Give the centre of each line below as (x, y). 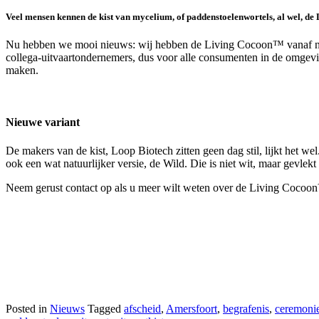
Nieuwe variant (43, 122)
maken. (22, 70)
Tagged (106, 308)
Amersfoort (192, 308)
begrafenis (246, 308)
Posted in (28, 308)
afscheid (142, 308)
